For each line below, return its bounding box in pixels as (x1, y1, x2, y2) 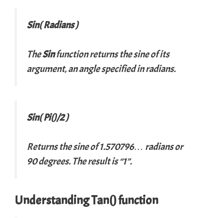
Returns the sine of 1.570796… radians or (27, 140, 183, 153)
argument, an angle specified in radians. (27, 62, 176, 75)
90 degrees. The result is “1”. (27, 155, 132, 167)
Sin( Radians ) (27, 18, 78, 31)
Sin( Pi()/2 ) (27, 111, 69, 124)
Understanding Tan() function (15, 192, 158, 208)
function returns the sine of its (54, 48, 169, 60)
